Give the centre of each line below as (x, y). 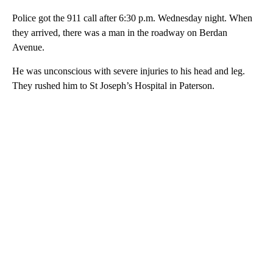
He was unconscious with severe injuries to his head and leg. (129, 71)
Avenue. (28, 47)
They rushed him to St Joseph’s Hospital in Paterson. (113, 85)
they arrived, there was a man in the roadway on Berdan (120, 32)
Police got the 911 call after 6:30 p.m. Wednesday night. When (132, 18)
